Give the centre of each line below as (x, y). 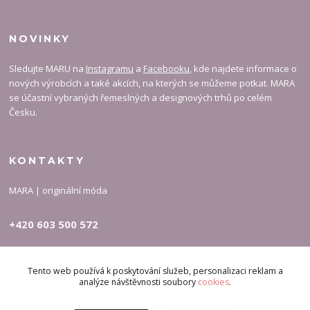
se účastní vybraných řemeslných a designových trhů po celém (141, 98)
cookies (213, 282)
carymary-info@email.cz (100, 253)
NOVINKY (40, 39)
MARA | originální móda (58, 191)
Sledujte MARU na (48, 69)
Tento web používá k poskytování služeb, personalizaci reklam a (155, 271)
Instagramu (110, 69)
